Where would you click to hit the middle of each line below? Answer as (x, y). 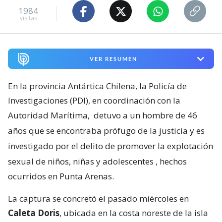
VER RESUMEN (113, 59)
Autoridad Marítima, (50, 115)
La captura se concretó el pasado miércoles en (98, 198)
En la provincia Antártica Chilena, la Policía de (97, 86)
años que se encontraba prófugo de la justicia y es (106, 131)
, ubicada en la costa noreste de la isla (134, 213)
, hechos (171, 161)
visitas (28, 18)
